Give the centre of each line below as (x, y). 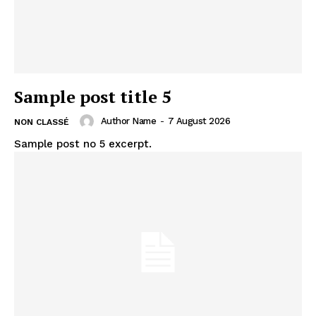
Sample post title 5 (93, 96)
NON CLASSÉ (42, 122)
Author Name (128, 121)
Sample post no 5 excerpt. (83, 144)
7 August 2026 (199, 121)
